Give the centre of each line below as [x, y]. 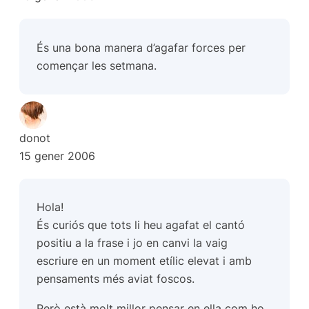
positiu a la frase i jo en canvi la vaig [132, 243]
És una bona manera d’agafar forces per [141, 47]
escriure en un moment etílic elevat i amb [144, 261]
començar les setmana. [97, 65]
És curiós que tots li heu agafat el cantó [141, 225]
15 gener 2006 [57, 156]
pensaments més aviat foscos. [116, 279]
